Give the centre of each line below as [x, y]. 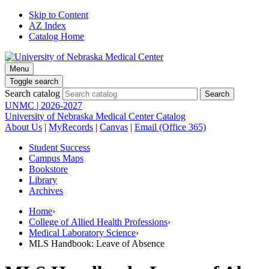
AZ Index [47, 26]
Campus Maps [56, 158]
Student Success [59, 147]
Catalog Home [56, 36]
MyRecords [71, 127]
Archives [46, 191]
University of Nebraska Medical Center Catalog [95, 116]
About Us [23, 127]
